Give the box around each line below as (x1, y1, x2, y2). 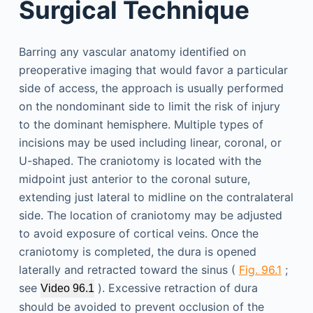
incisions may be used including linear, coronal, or (18, 135, 282, 150)
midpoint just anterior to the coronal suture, (18, 171, 250, 186)
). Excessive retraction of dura (94, 280, 258, 295)
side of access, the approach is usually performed (18, 80, 284, 95)
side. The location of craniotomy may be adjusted (18, 208, 282, 222)
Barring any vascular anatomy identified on (18, 44, 246, 59)
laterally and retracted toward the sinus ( (18, 262, 239, 277)
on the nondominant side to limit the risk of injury (18, 99, 280, 113)
